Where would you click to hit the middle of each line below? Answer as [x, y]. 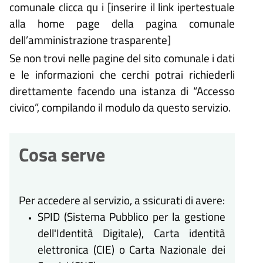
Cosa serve [62, 154]
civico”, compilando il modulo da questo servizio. [120, 107]
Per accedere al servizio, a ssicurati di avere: [122, 200]
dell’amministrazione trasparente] [90, 40]
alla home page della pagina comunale [122, 23]
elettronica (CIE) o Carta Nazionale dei [131, 249]
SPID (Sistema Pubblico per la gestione [131, 216]
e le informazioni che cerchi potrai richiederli [122, 74]
